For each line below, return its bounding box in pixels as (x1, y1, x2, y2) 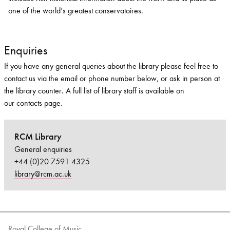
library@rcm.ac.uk (14, 169, 71, 179)
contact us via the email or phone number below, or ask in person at (4, 73, 220, 84)
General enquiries (14, 144, 72, 155)
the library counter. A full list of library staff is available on (4, 86, 184, 96)
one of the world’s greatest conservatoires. (8, 6, 143, 16)
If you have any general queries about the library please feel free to (4, 61, 218, 71)
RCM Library (14, 131, 62, 143)
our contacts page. (4, 98, 63, 108)
